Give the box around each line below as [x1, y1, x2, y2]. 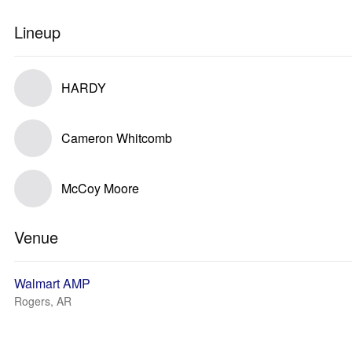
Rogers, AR [14, 293, 71, 309]
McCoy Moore [61, 179, 139, 197]
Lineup [14, 20, 60, 43]
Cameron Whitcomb [61, 129, 172, 147]
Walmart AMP [14, 274, 90, 292]
